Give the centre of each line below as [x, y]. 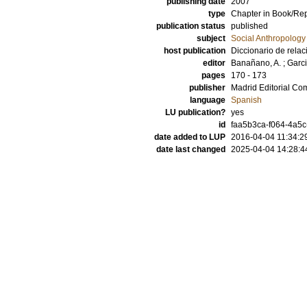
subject [211, 38]
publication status [191, 26]
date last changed [191, 149]
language [208, 100]
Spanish [246, 100]
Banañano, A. [256, 63]
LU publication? [195, 112]
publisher [207, 88]
